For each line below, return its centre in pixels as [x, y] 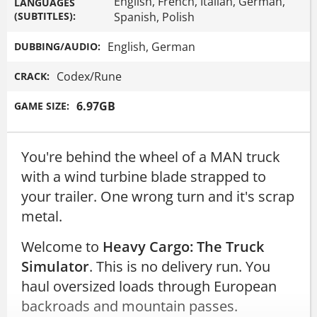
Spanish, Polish [155, 17]
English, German [151, 46]
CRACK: [32, 76]
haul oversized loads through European [149, 286]
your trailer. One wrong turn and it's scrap [158, 196]
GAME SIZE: [42, 106]
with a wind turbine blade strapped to [144, 176]
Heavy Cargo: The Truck [183, 246]
